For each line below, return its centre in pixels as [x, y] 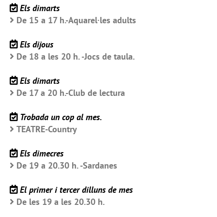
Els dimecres [42, 154]
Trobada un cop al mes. [61, 117]
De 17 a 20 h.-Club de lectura [71, 93]
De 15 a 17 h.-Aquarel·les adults [76, 20]
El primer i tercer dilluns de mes [76, 190]
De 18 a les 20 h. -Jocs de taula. [76, 57]
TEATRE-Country [47, 129]
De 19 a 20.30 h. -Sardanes [67, 166]
